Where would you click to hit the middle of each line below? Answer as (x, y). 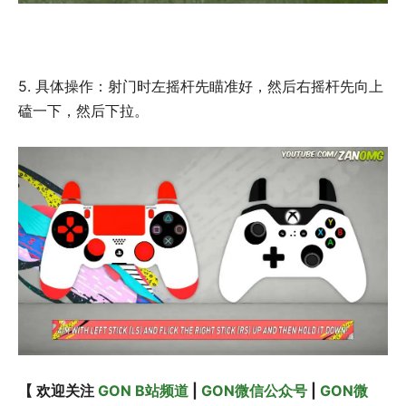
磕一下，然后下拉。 (83, 110)
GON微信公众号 (256, 390)
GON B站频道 (145, 390)
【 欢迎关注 (58, 390)
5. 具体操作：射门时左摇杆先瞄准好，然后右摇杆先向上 (201, 86)
